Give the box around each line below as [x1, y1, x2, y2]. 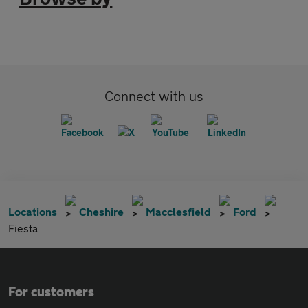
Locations [8, 205, 57, 218]
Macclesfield [146, 205, 211, 218]
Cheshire [79, 205, 124, 218]
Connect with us [104, 88, 203, 104]
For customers [8, 285, 94, 299]
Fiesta [8, 221, 38, 234]
